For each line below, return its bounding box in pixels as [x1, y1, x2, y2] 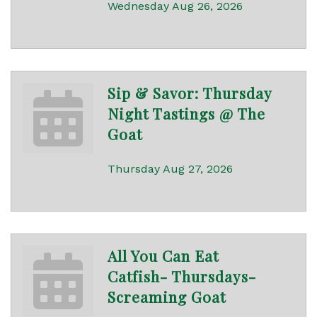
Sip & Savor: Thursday [108, 83, 272, 103]
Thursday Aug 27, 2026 [108, 162, 233, 176]
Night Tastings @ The [108, 103, 265, 124]
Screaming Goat [108, 287, 226, 307]
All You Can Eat [108, 246, 219, 266]
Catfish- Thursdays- [108, 266, 256, 287]
